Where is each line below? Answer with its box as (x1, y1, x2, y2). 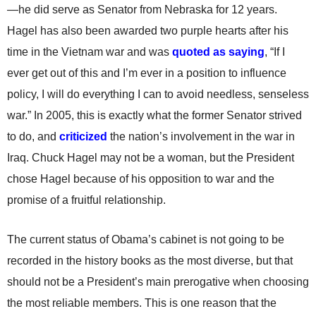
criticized (59, 130, 107, 142)
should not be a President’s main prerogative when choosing (7, 276, 309, 288)
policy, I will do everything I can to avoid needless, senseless (7, 88, 309, 100)
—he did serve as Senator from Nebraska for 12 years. (7, 4, 277, 16)
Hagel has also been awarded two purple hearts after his (7, 25, 288, 37)
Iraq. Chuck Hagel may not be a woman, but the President (7, 152, 294, 164)
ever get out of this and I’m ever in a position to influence (7, 67, 286, 79)
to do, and (7, 130, 59, 142)
